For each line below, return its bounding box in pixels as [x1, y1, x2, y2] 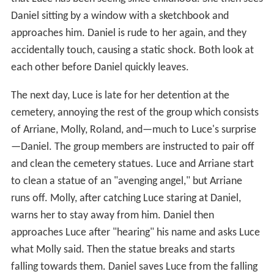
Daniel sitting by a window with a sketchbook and [10, 10, 229, 22]
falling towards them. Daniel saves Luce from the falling [10, 261, 257, 273]
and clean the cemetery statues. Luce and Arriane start [10, 158, 254, 170]
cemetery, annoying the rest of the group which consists [10, 106, 259, 119]
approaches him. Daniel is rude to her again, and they [10, 27, 246, 39]
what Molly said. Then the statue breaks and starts [10, 243, 235, 256]
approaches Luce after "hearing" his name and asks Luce [10, 226, 260, 239]
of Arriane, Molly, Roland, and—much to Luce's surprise [10, 124, 256, 136]
